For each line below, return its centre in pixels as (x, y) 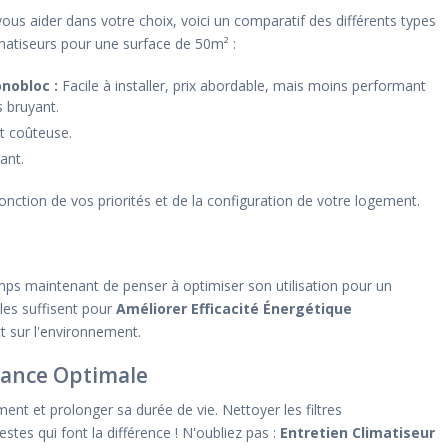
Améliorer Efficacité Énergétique (234, 308)
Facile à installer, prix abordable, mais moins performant (242, 85)
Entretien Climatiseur (357, 432)
